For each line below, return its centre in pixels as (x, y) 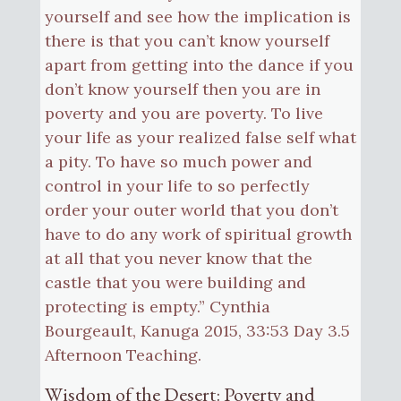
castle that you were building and (175, 282)
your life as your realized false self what (200, 137)
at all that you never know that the (178, 258)
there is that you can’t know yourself (187, 40)
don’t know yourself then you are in (182, 89)
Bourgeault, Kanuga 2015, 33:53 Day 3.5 (197, 330)
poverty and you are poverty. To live (183, 113)
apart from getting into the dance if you (199, 64)
